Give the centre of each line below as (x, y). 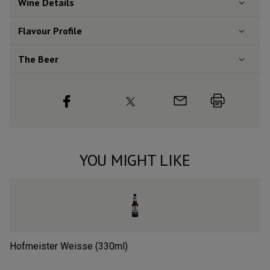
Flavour (34, 31)
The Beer (38, 59)
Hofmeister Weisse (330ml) (69, 246)
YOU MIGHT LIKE (135, 160)
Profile (66, 31)
